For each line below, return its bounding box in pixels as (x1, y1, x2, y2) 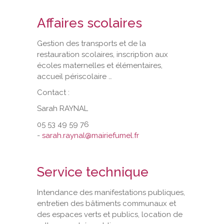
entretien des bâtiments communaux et (37, 198, 176, 208)
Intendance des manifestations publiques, (37, 187, 185, 197)
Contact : (37, 87, 69, 97)
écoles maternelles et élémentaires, (37, 60, 162, 70)
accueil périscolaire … (37, 71, 112, 81)
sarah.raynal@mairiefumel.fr (42, 130, 139, 140)
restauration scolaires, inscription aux (37, 49, 168, 59)
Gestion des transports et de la (37, 38, 146, 48)
